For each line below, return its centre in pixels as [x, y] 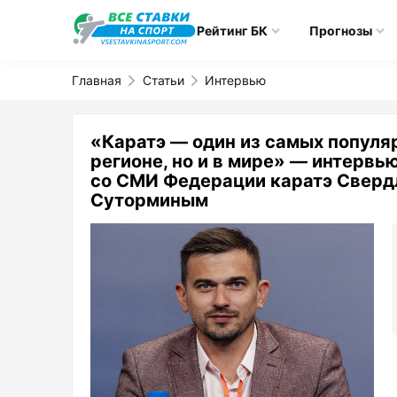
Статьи [163, 80]
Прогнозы [340, 30]
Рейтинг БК [232, 30]
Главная [97, 80]
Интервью [236, 80]
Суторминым [149, 200]
